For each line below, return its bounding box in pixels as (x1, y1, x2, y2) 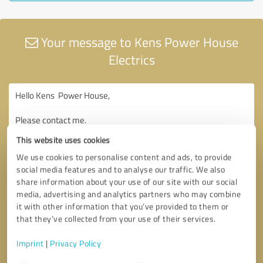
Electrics (108, 50, 155, 69)
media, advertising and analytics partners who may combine (16, 188, 241, 200)
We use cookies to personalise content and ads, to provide (16, 151, 232, 163)
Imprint (16, 238, 44, 249)
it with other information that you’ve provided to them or (16, 201, 229, 212)
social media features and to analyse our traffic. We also (16, 164, 225, 175)
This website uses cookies (16, 134, 110, 146)
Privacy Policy (50, 238, 102, 249)
